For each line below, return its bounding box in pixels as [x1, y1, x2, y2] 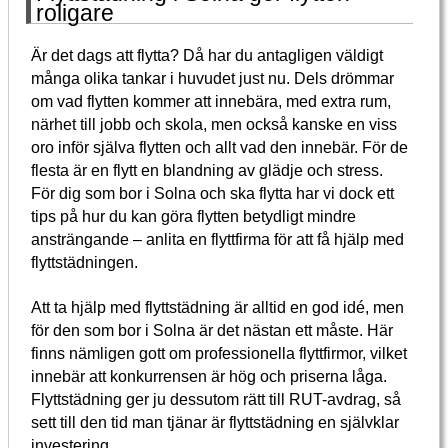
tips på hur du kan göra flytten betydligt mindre [31, 207, 357, 226]
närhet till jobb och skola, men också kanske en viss [31, 115, 398, 134]
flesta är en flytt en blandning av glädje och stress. [31, 161, 384, 180]
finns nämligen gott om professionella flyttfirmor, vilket [31, 343, 408, 362]
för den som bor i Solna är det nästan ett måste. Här [31, 320, 394, 339]
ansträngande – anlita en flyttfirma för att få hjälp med [31, 230, 405, 249]
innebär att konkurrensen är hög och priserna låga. [31, 366, 388, 385]
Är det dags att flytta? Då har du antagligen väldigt [31, 46, 384, 65]
